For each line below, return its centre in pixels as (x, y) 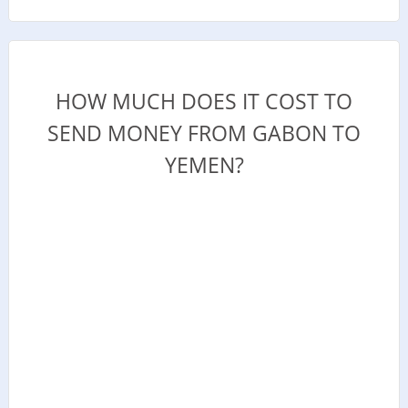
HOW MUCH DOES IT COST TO (204, 102)
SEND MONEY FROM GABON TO (204, 133)
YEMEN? (204, 165)
